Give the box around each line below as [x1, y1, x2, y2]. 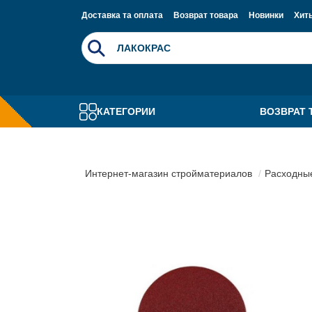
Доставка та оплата [81, 10, 163, 20]
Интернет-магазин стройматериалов [85, 168, 252, 179]
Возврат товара [173, 10, 238, 20]
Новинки [249, 10, 283, 20]
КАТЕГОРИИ [97, 105, 155, 117]
